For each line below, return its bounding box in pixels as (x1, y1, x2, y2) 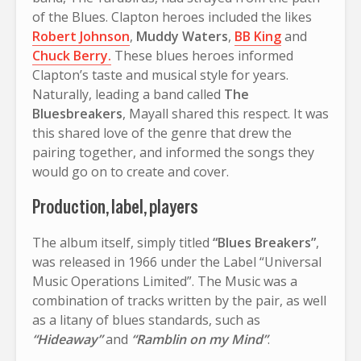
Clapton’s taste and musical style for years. (32, 65, 288, 84)
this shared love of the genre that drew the (32, 123, 292, 142)
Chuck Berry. (32, 46, 111, 64)
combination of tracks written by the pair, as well (32, 291, 326, 309)
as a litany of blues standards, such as (32, 310, 260, 329)
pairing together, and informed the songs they (32, 143, 314, 161)
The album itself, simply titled (32, 233, 213, 251)
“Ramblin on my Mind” (131, 330, 268, 348)
